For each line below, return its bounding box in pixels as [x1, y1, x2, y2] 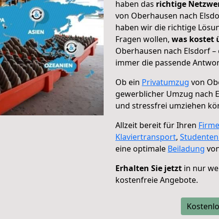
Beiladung [168, 143, 205, 154]
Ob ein [115, 77, 142, 88]
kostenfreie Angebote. [115, 175, 198, 185]
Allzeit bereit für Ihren [115, 120, 198, 131]
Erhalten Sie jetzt [115, 163, 182, 174]
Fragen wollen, [115, 34, 172, 44]
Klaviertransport [115, 131, 176, 142]
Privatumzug [142, 77, 189, 88]
